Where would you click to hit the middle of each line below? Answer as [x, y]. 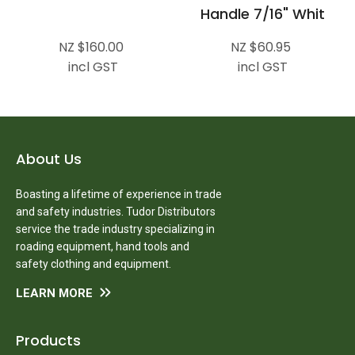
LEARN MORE [54, 293]
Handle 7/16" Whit [262, 13]
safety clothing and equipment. [94, 263]
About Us [49, 158]
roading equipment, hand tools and [103, 246]
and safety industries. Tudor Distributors [116, 211]
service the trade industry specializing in [115, 229]
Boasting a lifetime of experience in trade [119, 194]
